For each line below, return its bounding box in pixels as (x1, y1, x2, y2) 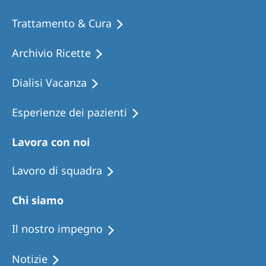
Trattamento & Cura (12, 15, 112, 30)
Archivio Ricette (12, 45, 91, 60)
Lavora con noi (12, 135, 90, 150)
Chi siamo (12, 193, 64, 208)
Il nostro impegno (12, 221, 103, 236)
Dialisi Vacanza (12, 75, 87, 90)
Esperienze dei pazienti (12, 105, 127, 120)
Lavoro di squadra (12, 163, 102, 178)
